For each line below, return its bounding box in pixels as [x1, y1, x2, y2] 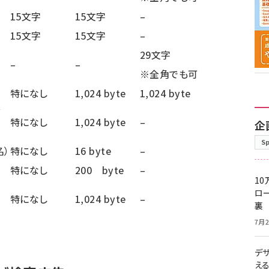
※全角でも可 [140, 67, 198, 81]
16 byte [75, 144, 112, 158]
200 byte [75, 163, 124, 177]
